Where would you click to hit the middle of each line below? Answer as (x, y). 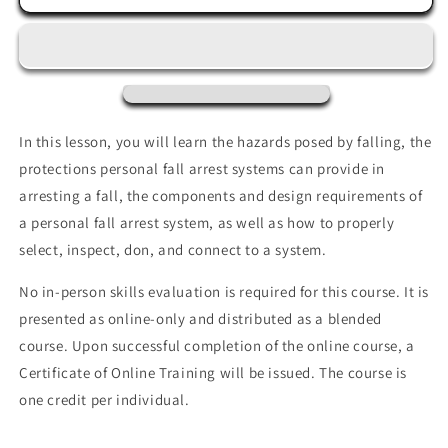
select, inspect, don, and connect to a (147, 249)
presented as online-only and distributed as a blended (200, 318)
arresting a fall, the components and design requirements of (221, 195)
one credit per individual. (104, 399)
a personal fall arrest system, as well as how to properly (207, 222)
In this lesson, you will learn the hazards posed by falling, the (225, 141)
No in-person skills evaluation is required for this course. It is (224, 291)
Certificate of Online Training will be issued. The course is (213, 372)
